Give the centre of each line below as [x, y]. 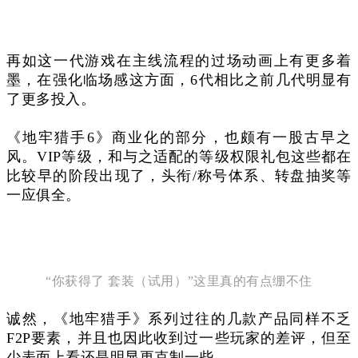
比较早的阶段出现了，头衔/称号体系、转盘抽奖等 [179, 175]
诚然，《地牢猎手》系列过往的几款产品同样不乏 [179, 318]
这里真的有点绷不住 [253, 280]
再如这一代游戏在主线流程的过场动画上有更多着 [179, 60]
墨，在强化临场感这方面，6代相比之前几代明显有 [179, 80]
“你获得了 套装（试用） [116, 280]
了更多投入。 [51, 99]
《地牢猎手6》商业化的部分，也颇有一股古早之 [179, 137]
